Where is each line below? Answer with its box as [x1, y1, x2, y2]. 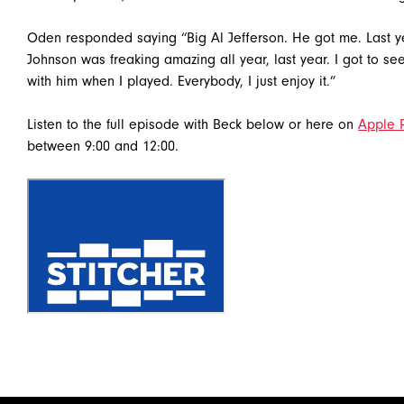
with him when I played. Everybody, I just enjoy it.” [27, 73, 336, 89]
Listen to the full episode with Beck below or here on [27, 116, 359, 133]
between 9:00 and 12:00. [27, 138, 179, 154]
